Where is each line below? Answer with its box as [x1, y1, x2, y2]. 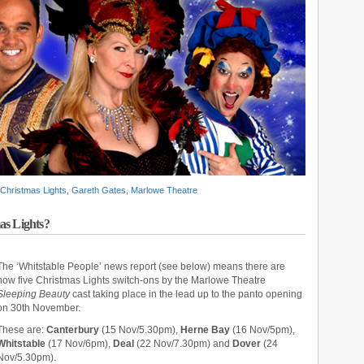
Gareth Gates [71, 185, 126, 195]
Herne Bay [180, 324, 230, 336]
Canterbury [46, 324, 99, 336]
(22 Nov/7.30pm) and [134, 338, 232, 349]
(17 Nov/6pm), [45, 338, 113, 349]
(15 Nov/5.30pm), [99, 324, 180, 336]
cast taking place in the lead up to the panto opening [70, 288, 302, 300]
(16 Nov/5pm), [230, 324, 295, 336]
